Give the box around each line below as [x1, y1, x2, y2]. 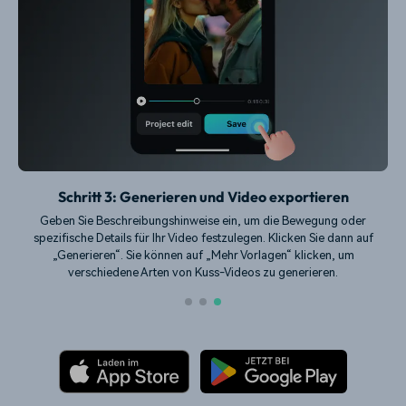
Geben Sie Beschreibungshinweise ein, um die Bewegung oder [40, 213, 366, 227]
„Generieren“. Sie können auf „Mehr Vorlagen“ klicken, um [52, 247, 354, 262]
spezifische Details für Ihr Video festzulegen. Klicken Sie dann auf [33, 230, 373, 245]
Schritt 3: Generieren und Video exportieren [57, 188, 349, 207]
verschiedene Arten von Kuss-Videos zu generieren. [68, 265, 338, 279]
